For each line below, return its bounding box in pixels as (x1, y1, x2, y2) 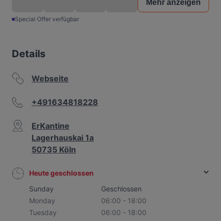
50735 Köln (32, 145, 76, 154)
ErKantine (32, 121, 70, 131)
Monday (29, 196, 55, 205)
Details (12, 48, 45, 60)
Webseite (32, 74, 69, 83)
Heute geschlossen (29, 169, 94, 177)
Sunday (29, 184, 54, 193)
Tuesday (29, 208, 57, 217)
